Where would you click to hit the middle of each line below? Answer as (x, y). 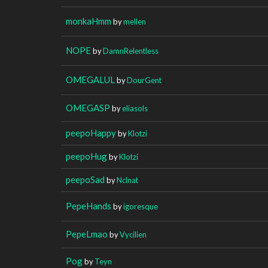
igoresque (141, 206)
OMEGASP (88, 107)
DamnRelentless (131, 51)
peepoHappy (91, 133)
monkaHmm (89, 21)
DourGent (144, 80)
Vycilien (133, 234)
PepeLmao (87, 234)
